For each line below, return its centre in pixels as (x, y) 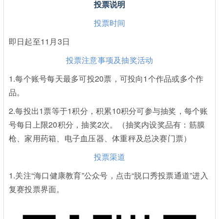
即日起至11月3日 (39, 42)
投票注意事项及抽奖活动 (109, 60)
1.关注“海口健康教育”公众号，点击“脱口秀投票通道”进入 (108, 175)
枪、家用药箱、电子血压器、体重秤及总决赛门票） (100, 138)
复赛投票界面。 (36, 189)
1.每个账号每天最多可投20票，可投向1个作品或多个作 (106, 79)
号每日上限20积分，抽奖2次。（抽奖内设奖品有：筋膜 (107, 125)
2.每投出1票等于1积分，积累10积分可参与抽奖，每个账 (108, 111)
